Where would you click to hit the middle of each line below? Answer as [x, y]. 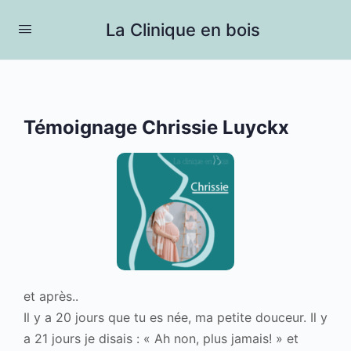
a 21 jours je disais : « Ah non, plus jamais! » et [161, 338]
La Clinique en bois [183, 29]
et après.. [51, 296]
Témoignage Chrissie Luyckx [156, 127]
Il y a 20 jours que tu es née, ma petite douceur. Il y [175, 317]
